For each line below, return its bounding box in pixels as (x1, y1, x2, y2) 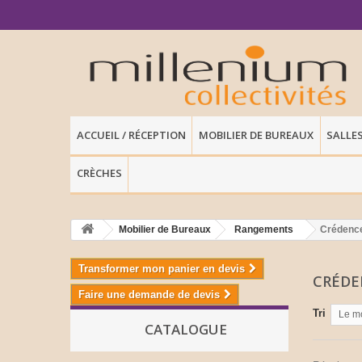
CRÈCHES (76, 166, 122, 181)
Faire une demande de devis (78, 288, 220, 301)
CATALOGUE (144, 320, 227, 339)
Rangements (234, 224, 293, 236)
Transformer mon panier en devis (78, 263, 245, 276)
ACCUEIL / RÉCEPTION (76, 128, 186, 143)
